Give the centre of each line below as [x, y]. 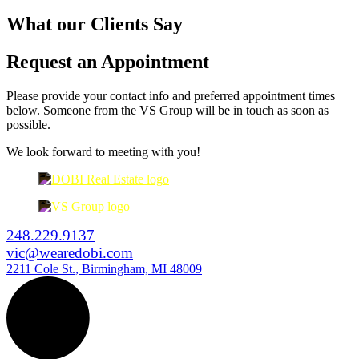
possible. [28, 124]
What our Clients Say [95, 24]
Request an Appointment [108, 61]
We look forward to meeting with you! [103, 151]
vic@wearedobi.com [70, 252]
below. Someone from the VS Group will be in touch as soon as [167, 110]
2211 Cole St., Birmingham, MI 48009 [104, 268]
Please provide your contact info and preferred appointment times [171, 95]
